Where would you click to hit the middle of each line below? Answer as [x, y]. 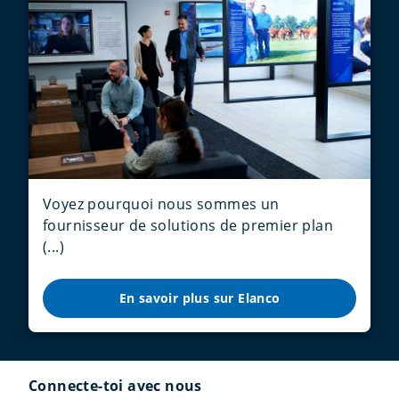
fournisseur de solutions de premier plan [188, 226]
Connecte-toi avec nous [115, 386]
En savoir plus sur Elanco [199, 298]
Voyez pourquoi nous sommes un [161, 204]
